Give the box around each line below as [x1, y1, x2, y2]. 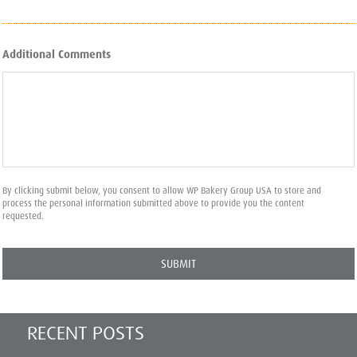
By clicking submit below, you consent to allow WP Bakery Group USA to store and [2, 184, 321, 196]
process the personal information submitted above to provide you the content [2, 197, 304, 209]
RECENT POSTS [27, 321, 144, 345]
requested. [2, 210, 44, 222]
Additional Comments [2, 46, 111, 61]
